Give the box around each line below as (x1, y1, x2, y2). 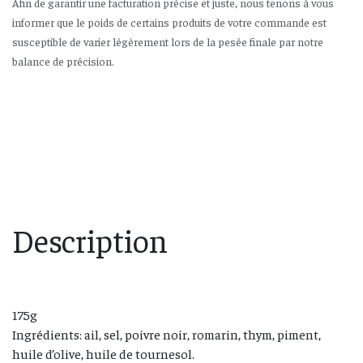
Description (12, 220, 168, 260)
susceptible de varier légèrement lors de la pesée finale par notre (12, 34, 323, 49)
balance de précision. (12, 53, 114, 68)
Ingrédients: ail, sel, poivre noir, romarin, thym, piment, (12, 326, 321, 342)
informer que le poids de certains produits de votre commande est (12, 15, 327, 29)
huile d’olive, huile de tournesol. (12, 345, 194, 361)
